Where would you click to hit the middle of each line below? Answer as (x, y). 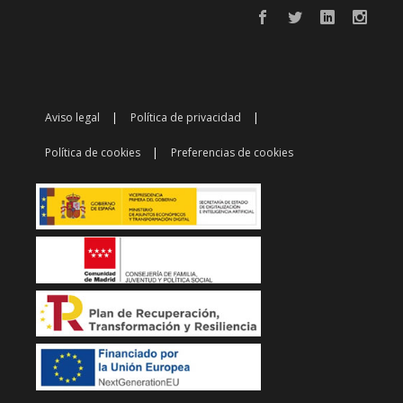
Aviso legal (72, 117)
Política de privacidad (186, 117)
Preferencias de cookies (232, 152)
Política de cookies (93, 152)
